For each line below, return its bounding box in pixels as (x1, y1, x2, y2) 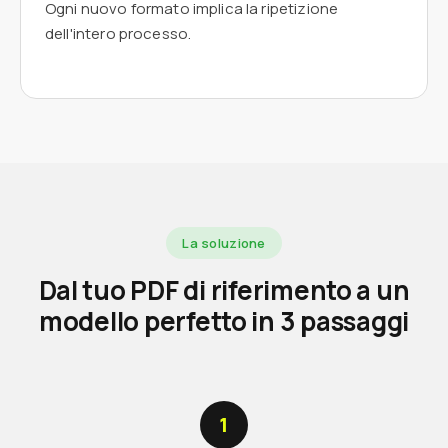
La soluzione (182, 233, 266, 252)
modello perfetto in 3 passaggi (38, 302, 410, 339)
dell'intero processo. (45, 22, 192, 44)
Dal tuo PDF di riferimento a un (38, 271, 410, 308)
